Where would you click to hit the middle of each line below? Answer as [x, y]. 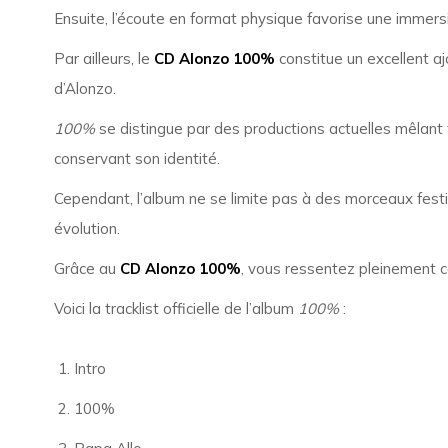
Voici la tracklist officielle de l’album [175, 308]
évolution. [86, 228]
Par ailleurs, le [103, 58]
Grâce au [86, 268]
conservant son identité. [136, 158]
